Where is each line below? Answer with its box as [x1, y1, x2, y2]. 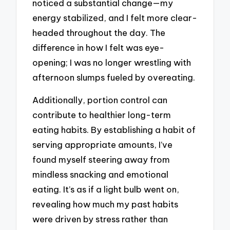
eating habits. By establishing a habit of [32, 124, 196, 136]
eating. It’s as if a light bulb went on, [32, 184, 180, 195]
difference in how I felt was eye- [32, 42, 165, 53]
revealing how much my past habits [32, 199, 179, 210]
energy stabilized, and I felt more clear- [32, 12, 198, 23]
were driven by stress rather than [32, 214, 168, 225]
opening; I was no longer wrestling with [32, 56, 191, 68]
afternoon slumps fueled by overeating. [32, 71, 196, 83]
